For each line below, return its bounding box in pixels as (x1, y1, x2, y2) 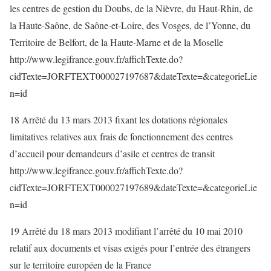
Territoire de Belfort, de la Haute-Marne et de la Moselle (10, 36, 223, 48)
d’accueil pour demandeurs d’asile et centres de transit (10, 147, 215, 160)
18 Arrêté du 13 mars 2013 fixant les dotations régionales (10, 113, 227, 126)
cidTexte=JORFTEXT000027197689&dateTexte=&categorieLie (10, 181, 257, 194)
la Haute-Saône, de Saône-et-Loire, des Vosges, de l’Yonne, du (10, 19, 250, 31)
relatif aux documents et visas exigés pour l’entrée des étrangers (10, 241, 250, 254)
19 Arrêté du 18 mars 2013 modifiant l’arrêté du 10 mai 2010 (10, 224, 243, 237)
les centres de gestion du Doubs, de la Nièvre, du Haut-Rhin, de (10, 2, 253, 15)
